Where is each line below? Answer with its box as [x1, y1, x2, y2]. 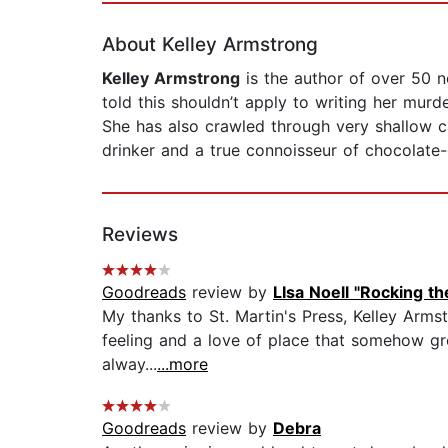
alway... [102, 354, 157, 375]
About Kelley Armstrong [102, 33, 318, 57]
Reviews [102, 223, 178, 247]
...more [157, 354, 208, 375]
